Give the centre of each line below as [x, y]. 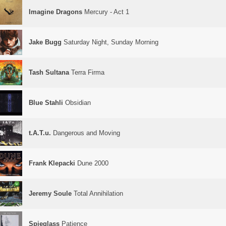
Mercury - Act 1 [106, 12]
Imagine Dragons [55, 12]
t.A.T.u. [40, 133]
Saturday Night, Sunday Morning [110, 42]
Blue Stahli [46, 103]
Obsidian [77, 103]
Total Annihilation [97, 193]
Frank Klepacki [52, 163]
